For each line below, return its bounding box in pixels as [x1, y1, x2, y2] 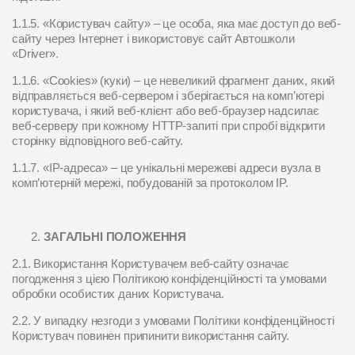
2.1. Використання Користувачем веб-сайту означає [12, 257, 290, 270]
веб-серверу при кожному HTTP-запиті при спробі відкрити [12, 119, 325, 132]
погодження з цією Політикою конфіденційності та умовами [12, 272, 326, 285]
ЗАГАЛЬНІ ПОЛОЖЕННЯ [44, 230, 187, 243]
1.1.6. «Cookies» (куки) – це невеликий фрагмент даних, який [12, 74, 335, 87]
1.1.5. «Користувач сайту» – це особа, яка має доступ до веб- [12, 17, 342, 30]
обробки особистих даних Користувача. [12, 287, 225, 300]
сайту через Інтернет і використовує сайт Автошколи [12, 32, 295, 45]
